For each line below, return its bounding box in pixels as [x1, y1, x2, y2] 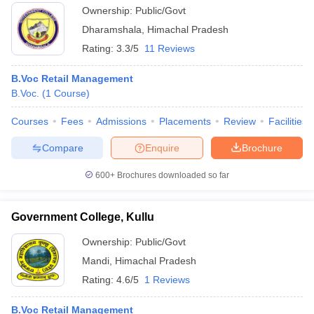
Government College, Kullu [11, 211, 154, 223]
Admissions [96, 116, 146, 127]
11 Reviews [144, 43, 195, 54]
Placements [159, 116, 211, 127]
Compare [41, 142, 83, 153]
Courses [11, 116, 48, 127]
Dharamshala [82, 24, 142, 35]
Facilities [268, 116, 307, 127]
